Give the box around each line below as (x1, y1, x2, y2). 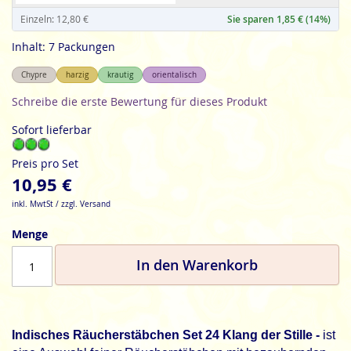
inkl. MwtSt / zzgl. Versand (12, 199, 110, 209)
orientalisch (152, 70, 197, 80)
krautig (107, 70, 133, 80)
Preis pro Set (12, 156, 78, 171)
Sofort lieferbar (12, 122, 92, 137)
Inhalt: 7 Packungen (12, 39, 115, 54)
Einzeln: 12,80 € (20, 13, 89, 25)
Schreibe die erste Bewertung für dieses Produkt (12, 94, 267, 109)
